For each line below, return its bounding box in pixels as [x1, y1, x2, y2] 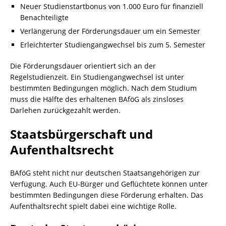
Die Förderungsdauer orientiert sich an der [10, 61, 156, 71]
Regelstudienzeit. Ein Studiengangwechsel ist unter [10, 72, 184, 82]
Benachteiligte [20, 13, 69, 22]
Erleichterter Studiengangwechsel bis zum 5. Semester [20, 40, 205, 49]
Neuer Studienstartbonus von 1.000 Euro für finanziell [20, 2, 203, 11]
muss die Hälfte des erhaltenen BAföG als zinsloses [10, 94, 184, 104]
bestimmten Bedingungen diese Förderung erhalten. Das [10, 190, 203, 200]
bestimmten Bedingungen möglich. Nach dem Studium [10, 83, 197, 93]
